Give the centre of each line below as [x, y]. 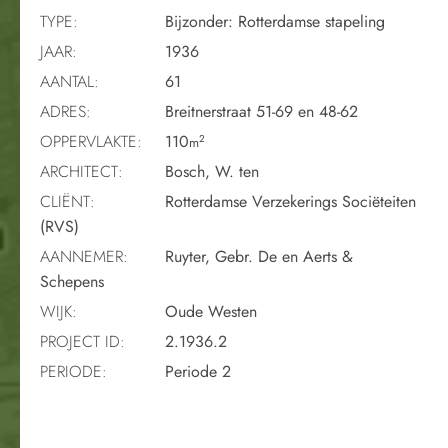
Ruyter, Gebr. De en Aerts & [256, 256]
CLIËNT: [67, 201]
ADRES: [65, 111]
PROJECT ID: [82, 341]
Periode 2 [195, 371]
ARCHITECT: [81, 171]
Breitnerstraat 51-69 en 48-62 [259, 111]
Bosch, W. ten [209, 171]
